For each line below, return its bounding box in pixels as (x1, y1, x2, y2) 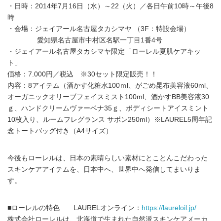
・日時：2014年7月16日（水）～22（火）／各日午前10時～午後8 (7, 2, 214, 10)
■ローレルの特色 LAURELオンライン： (7, 204, 142, 212)
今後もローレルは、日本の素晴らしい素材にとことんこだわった (7, 154, 208, 162)
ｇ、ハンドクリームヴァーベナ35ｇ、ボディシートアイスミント (7, 105, 209, 112)
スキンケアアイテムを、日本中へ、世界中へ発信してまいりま (7, 166, 201, 173)
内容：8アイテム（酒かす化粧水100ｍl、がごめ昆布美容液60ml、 (7, 82, 213, 89)
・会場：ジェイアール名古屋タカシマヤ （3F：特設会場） (7, 25, 190, 33)
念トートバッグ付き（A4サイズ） (7, 127, 112, 135)
